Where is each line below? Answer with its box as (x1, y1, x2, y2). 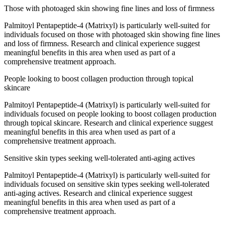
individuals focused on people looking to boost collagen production (4, 109, 216, 119)
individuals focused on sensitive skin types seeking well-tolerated (4, 180, 209, 189)
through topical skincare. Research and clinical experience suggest (4, 119, 213, 128)
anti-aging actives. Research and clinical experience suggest (4, 189, 192, 198)
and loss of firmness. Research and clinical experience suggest (4, 39, 200, 48)
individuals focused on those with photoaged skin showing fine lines (4, 30, 220, 39)
